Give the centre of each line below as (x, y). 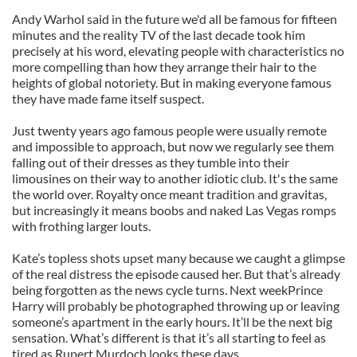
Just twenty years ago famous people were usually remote (169, 130)
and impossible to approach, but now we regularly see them (173, 146)
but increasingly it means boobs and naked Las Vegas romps (174, 210)
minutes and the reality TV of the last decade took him (159, 35)
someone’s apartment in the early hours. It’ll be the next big (172, 322)
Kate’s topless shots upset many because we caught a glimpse (178, 258)
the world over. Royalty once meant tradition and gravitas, (169, 194)
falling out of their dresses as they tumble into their (151, 162)
